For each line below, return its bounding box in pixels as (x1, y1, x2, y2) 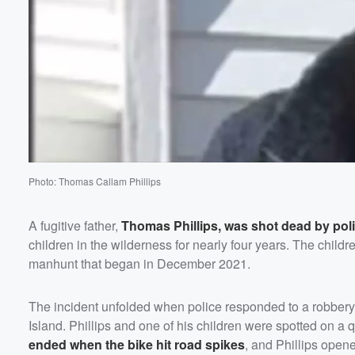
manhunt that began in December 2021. (29, 254, 250, 273)
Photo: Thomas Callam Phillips (29, 174, 161, 188)
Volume (278, 48, 321, 63)
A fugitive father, (29, 216, 121, 235)
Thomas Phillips (121, 216, 218, 235)
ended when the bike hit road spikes (29, 334, 245, 353)
